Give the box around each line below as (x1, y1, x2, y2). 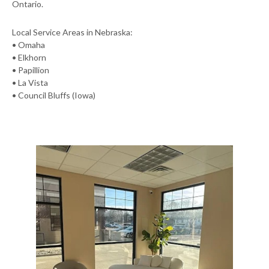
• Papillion (12, 64, 49, 75)
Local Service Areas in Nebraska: (12, 26, 133, 37)
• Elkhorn (12, 52, 46, 62)
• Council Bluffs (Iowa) (12, 89, 95, 100)
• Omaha (12, 39, 45, 50)
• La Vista (12, 77, 48, 88)
